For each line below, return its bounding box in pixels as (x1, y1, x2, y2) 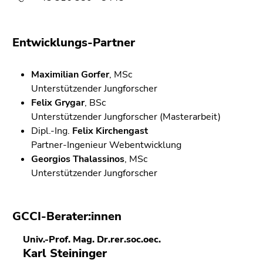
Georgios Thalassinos (31, 152, 124, 166)
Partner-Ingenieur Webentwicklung (31, 138, 181, 151)
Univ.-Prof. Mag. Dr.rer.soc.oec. (23, 232, 161, 246)
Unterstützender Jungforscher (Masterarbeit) (31, 110, 221, 123)
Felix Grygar (31, 96, 85, 109)
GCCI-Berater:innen (12, 208, 122, 224)
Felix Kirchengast (72, 124, 148, 137)
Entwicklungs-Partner (12, 34, 135, 50)
